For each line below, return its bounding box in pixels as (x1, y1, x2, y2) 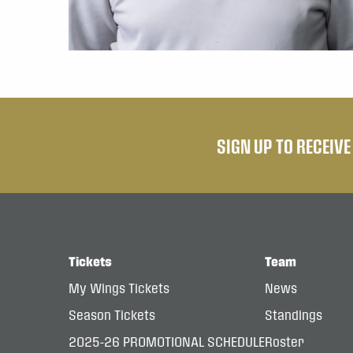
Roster (265, 333, 304, 349)
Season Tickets (69, 307, 155, 322)
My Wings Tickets (69, 280, 169, 295)
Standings (265, 307, 322, 322)
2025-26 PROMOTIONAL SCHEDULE (69, 333, 265, 349)
